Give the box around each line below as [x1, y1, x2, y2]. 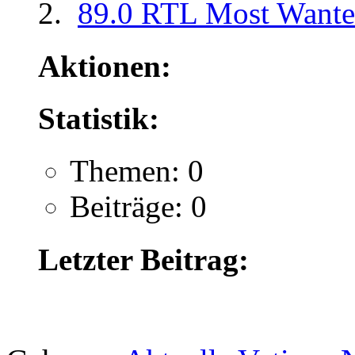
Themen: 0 [70, 154, 204, 189]
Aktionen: [38, 48, 171, 83]
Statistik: [38, 101, 159, 136]
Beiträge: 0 [70, 189, 207, 224]
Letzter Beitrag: [38, 242, 249, 277]
